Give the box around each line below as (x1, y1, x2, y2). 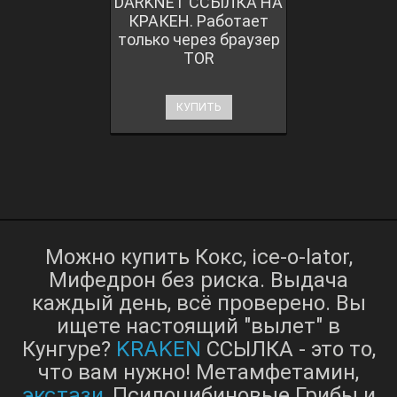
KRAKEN (115, 335, 201, 362)
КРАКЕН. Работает (128, 11, 269, 30)
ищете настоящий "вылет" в (57, 313, 340, 339)
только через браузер (117, 29, 280, 49)
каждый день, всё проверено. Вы (31, 290, 366, 315)
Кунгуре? (21, 336, 116, 362)
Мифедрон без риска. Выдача (49, 267, 348, 292)
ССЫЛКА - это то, (200, 336, 376, 362)
